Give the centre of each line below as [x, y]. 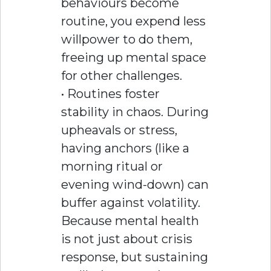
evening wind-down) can [135, 184]
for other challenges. [122, 75]
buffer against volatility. [131, 202]
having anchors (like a [125, 148]
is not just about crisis [127, 239]
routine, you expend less [133, 21]
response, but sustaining [135, 257]
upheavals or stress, [119, 130]
